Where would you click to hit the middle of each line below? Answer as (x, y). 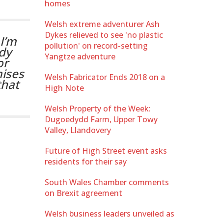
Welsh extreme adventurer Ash (102, 24)
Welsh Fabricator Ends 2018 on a (105, 77)
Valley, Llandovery (78, 130)
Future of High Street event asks (106, 151)
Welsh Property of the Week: (98, 108)
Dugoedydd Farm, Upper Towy (101, 119)
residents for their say (86, 161)
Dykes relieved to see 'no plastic (104, 35)
